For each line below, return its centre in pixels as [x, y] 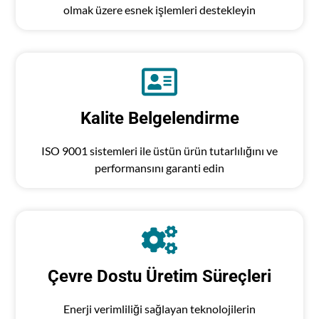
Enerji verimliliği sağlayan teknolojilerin [159, 309]
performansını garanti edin [159, 168]
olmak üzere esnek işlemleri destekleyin [159, 10]
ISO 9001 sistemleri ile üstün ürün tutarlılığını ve [159, 151]
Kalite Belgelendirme [159, 119]
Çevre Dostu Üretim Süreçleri [159, 277]
